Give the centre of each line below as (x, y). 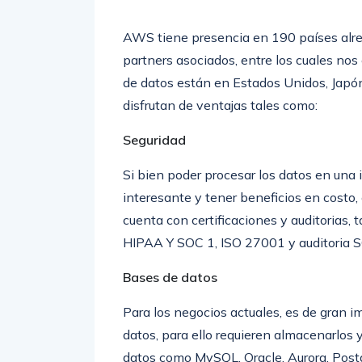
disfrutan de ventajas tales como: (220, 105)
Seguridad (154, 140)
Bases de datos (170, 277)
